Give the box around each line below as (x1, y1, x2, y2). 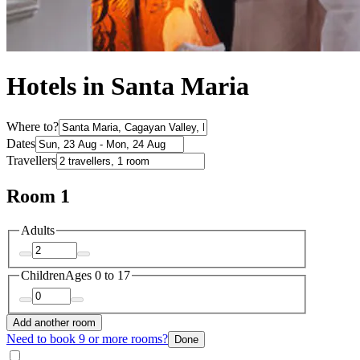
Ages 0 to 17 (65, 268, 130, 283)
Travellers (6, 153, 56, 167)
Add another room (13, 316, 96, 329)
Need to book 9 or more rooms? (6, 331, 168, 346)
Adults (21, 223, 55, 237)
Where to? (6, 119, 59, 133)
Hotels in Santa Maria (6, 72, 249, 101)
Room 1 (6, 185, 70, 207)
